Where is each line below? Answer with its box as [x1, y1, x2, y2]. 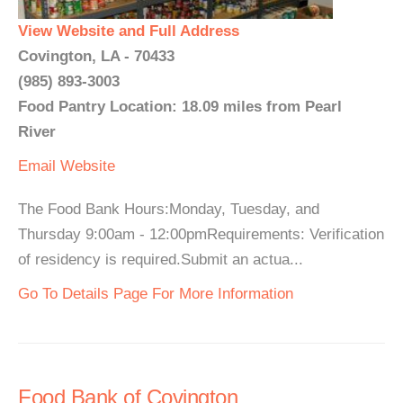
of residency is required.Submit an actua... [18, 251, 303, 268]
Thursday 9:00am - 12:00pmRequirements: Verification [18, 226, 384, 243]
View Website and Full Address [18, 22, 239, 40]
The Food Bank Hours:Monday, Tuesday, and [18, 201, 319, 218]
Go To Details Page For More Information [18, 285, 293, 302]
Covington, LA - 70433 [18, 48, 175, 65]
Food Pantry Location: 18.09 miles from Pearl [18, 98, 342, 115]
